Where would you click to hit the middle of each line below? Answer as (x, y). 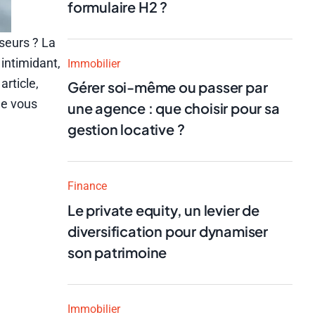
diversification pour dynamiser (168, 231)
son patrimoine (117, 252)
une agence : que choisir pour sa (174, 108)
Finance (87, 186)
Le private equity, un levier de (163, 210)
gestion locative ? (126, 129)
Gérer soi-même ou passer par (168, 87)
